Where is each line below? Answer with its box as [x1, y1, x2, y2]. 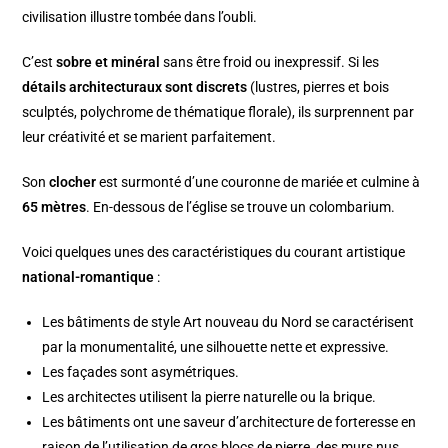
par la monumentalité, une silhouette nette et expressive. [42, 338, 390, 355]
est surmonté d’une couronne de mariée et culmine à [96, 173, 421, 190]
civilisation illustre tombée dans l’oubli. [22, 8, 258, 25]
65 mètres [22, 198, 87, 215]
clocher [49, 173, 97, 190]
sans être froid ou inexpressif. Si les [160, 53, 380, 70]
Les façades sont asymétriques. [42, 363, 240, 380]
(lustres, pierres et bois [247, 78, 390, 95]
